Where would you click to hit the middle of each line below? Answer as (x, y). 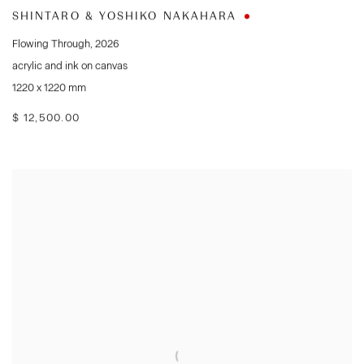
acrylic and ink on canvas (70, 66)
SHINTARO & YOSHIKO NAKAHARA (125, 16)
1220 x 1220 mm (49, 88)
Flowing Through (51, 44)
